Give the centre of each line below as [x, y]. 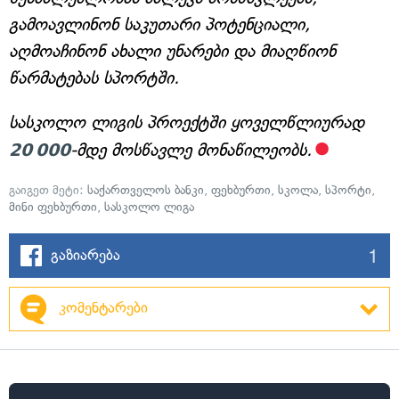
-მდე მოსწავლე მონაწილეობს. [191, 150]
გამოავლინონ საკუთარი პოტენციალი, [159, 24]
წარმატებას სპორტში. [94, 78]
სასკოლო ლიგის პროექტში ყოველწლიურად [187, 122]
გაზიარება [85, 255]
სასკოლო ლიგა [149, 207]
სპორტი [348, 190]
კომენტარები [103, 307]
